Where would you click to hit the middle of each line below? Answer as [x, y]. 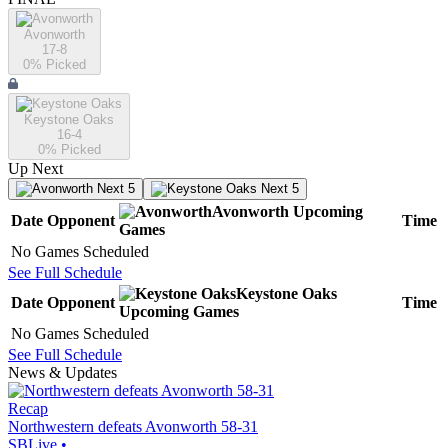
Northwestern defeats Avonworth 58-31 [133, 427]
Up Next [35, 169]
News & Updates [62, 373]
